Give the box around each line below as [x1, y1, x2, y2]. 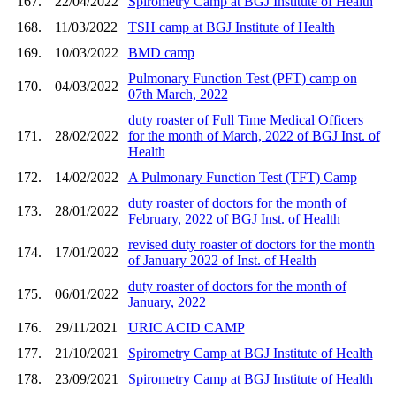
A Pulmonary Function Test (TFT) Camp [127, 169, 357, 185]
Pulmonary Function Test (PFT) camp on [127, 70, 357, 86]
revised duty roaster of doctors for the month [127, 236, 375, 252]
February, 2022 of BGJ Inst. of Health [127, 210, 340, 226]
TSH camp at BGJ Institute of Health [127, 19, 335, 34]
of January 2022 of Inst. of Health [127, 252, 316, 268]
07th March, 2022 [127, 86, 228, 102]
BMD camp [127, 44, 194, 60]
